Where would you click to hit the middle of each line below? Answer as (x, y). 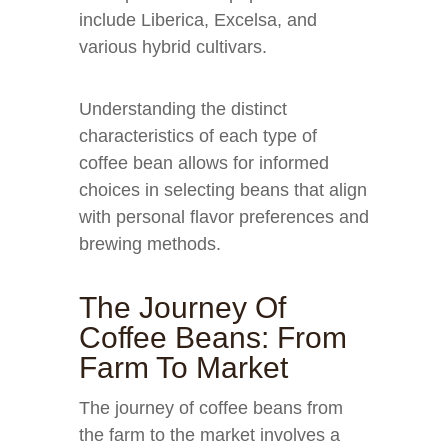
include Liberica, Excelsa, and (198, 20)
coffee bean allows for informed (204, 163)
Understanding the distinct (183, 109)
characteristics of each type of (198, 136)
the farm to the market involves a (209, 435)
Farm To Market (183, 367)
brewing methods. (150, 244)
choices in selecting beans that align (223, 190)
